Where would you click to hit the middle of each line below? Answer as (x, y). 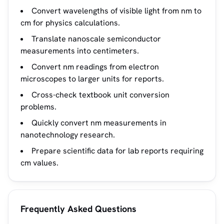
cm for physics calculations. (70, 23)
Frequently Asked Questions (78, 209)
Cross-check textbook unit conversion (100, 95)
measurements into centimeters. (80, 51)
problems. (38, 107)
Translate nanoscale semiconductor (96, 39)
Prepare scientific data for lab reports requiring (117, 151)
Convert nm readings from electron (95, 67)
